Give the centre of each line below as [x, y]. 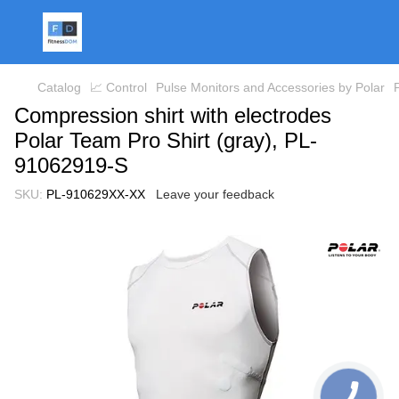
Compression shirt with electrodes [173, 115]
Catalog [59, 87]
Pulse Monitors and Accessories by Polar [270, 87]
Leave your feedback [215, 194]
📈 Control [118, 87]
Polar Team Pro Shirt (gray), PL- [166, 140]
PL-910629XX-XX [94, 194]
